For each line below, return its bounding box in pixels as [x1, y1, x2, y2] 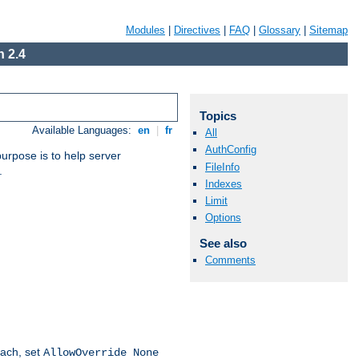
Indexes [205, 177, 242, 190]
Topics [199, 109, 236, 123]
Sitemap [309, 24, 348, 36]
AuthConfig [205, 143, 256, 156]
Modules [126, 24, 165, 36]
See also [199, 236, 247, 251]
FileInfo [205, 160, 240, 173]
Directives [174, 24, 220, 36]
